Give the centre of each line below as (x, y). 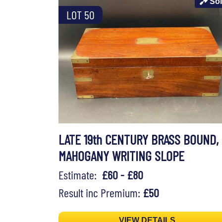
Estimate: (80, 175)
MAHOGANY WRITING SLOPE (121, 156)
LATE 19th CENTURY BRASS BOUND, (139, 139)
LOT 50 (81, 15)
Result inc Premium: (101, 193)
